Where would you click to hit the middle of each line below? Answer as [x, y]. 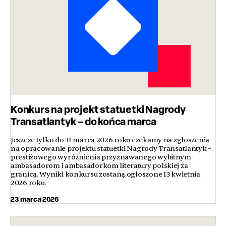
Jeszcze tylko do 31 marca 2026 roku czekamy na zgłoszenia [110, 140]
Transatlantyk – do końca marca [83, 122]
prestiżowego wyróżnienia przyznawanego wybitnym [101, 157]
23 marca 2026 [35, 199]
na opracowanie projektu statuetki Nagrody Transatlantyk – [111, 149]
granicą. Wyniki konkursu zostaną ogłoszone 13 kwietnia [105, 175]
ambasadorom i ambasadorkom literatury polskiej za [99, 166]
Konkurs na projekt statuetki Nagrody [98, 109]
